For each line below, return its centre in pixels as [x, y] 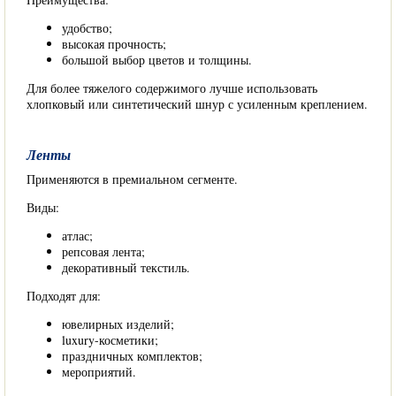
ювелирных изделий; [118, 324]
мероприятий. [99, 372]
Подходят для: [64, 296]
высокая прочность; [114, 44]
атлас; [77, 236]
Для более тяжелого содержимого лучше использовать [172, 88]
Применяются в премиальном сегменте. [132, 179]
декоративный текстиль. [126, 267]
